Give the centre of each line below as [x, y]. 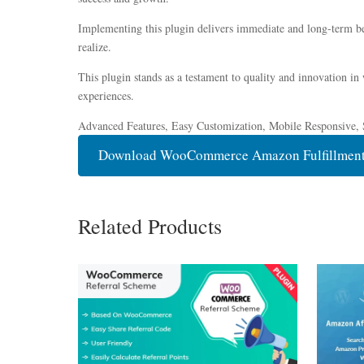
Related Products [150, 225]
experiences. [106, 96]
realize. [95, 47]
